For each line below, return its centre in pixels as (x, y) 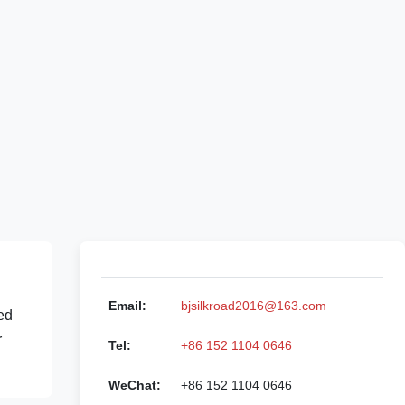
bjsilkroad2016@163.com (254, 306)
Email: (127, 306)
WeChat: (135, 385)
